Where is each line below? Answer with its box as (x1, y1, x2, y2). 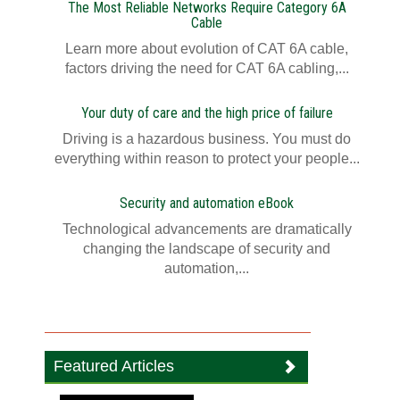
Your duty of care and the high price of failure (80, 104, 333, 121)
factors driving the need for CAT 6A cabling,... (64, 61, 349, 76)
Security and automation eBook (120, 195, 294, 212)
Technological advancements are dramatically (62, 221, 352, 237)
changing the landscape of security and (83, 241, 330, 256)
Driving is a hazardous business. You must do (62, 131, 351, 146)
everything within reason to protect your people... (54, 151, 360, 166)
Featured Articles (54, 357, 175, 375)
